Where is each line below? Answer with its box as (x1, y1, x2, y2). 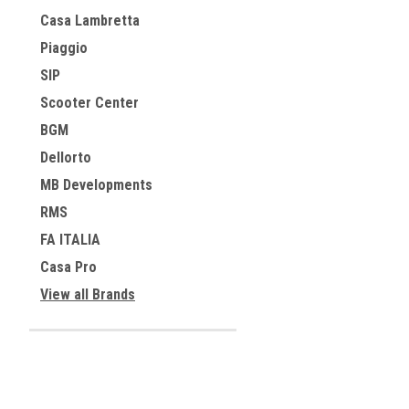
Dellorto (40, 149, 91, 166)
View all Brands (40, 286, 135, 303)
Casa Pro (40, 258, 97, 276)
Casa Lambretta (40, 12, 140, 29)
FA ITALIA (40, 231, 100, 248)
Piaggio (40, 39, 88, 57)
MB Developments (40, 176, 152, 194)
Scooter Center (40, 94, 139, 111)
